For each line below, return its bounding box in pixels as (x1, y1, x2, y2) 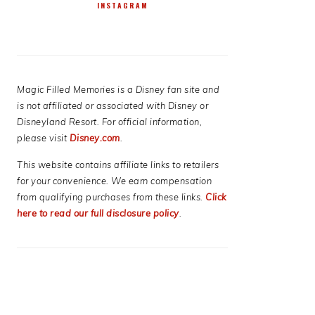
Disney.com (69, 132, 120, 143)
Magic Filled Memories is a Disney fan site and (17, 84, 219, 95)
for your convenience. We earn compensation (17, 175, 212, 186)
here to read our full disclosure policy (17, 207, 179, 219)
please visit (17, 132, 70, 143)
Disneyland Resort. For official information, (17, 116, 202, 127)
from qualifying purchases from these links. (17, 191, 205, 202)
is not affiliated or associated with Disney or (17, 100, 208, 111)
